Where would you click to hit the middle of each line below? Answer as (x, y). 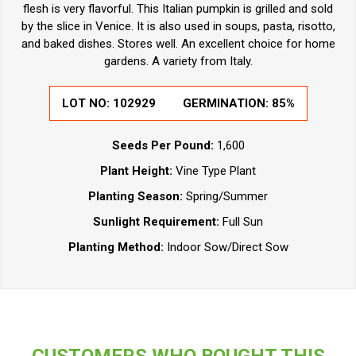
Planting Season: (135, 196)
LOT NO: (87, 103)
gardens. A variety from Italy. (178, 61)
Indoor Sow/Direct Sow (227, 247)
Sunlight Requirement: (158, 221)
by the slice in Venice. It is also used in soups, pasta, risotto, (178, 26)
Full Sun (243, 221)
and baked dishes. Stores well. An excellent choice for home (178, 43)
